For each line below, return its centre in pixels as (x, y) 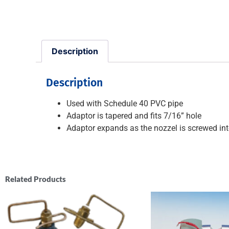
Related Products (36, 179)
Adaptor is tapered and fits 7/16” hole (134, 116)
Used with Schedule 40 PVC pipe (125, 103)
